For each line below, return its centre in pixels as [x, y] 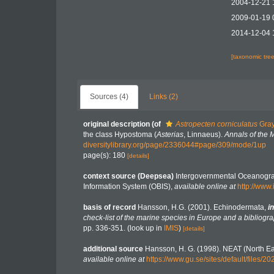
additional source [113, 249]
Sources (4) [109, 97]
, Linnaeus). [204, 135]
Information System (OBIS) [127, 187]
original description [117, 124]
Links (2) [164, 97]
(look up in [145, 228]
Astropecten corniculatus [217, 124]
